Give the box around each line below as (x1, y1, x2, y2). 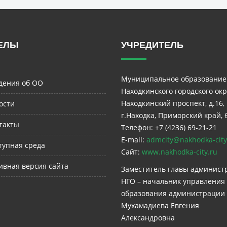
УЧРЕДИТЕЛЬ (121, 40, 183, 50)
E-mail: (121, 135, 146, 144)
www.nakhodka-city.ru (142, 147, 217, 157)
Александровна (121, 213, 175, 222)
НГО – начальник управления (121, 176, 225, 186)
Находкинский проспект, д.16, (121, 98, 224, 108)
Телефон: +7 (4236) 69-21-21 (121, 123, 217, 132)
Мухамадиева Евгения (121, 201, 199, 210)
